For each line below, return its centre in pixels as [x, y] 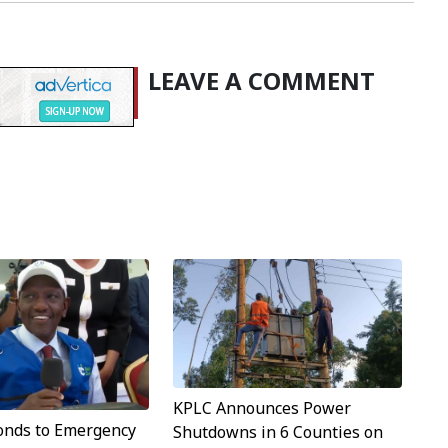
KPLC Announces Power [261, 408]
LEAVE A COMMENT [261, 81]
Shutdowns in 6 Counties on [277, 432]
